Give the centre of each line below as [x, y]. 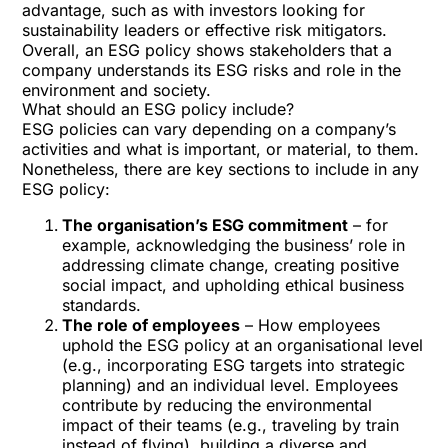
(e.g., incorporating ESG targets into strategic [234, 365]
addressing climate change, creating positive [231, 265]
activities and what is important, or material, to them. [221, 149]
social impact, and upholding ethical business [233, 285]
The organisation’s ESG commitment [205, 225]
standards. [102, 305]
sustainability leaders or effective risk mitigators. [205, 30]
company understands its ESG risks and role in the [212, 70]
